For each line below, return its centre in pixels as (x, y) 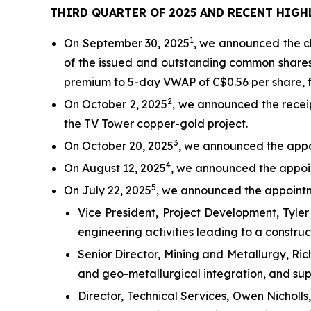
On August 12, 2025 (115, 168)
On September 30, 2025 (127, 43)
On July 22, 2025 (108, 191)
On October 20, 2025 (119, 146)
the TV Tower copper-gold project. (156, 124)
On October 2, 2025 (116, 104)
